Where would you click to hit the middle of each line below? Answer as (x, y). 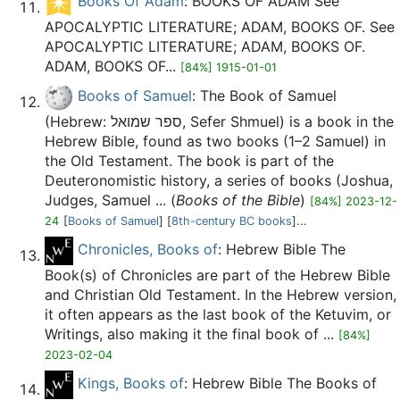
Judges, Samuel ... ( (110, 200)
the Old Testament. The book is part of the (189, 161)
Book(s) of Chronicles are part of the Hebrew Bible (217, 275)
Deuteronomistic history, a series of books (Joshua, (219, 180)
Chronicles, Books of (148, 250)
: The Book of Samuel (264, 96)
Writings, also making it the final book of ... (192, 334)
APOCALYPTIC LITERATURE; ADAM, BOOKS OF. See (220, 27)
